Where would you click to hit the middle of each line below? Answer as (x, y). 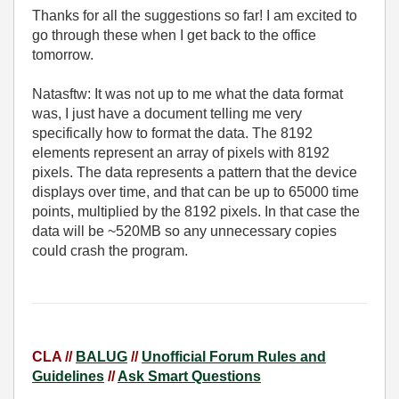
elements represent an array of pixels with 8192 (181, 153)
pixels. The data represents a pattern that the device (195, 173)
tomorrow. (63, 55)
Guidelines (68, 377)
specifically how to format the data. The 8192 (172, 134)
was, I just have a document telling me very (167, 114)
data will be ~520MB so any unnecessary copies (184, 232)
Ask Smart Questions (189, 377)
